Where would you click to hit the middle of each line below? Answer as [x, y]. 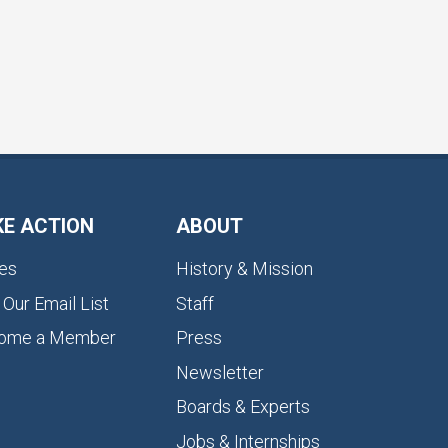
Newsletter [220, 372]
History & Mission [244, 268]
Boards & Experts [243, 406]
